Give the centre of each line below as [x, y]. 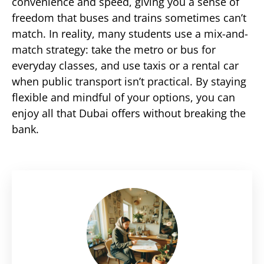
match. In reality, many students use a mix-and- [130, 34]
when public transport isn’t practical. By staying [129, 82]
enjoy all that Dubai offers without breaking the [129, 113]
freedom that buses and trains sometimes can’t [129, 18]
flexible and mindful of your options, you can [123, 98]
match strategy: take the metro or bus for [114, 50]
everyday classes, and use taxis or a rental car [125, 66]
